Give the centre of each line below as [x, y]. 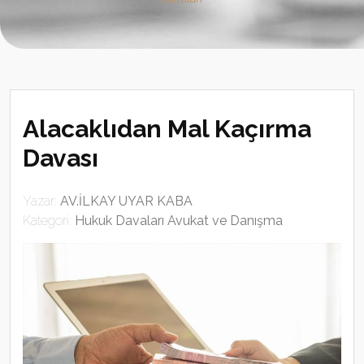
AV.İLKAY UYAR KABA [126, 201]
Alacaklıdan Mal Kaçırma [167, 129]
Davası [61, 158]
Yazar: [41, 201]
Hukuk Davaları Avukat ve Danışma [179, 221]
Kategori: [49, 221]
